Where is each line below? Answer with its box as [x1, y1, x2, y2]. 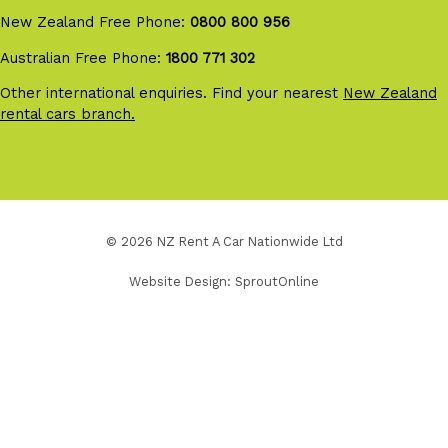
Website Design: [129, 273, 235, 289]
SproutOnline [235, 273, 319, 289]
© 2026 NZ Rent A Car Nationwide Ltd [105, 233, 343, 249]
